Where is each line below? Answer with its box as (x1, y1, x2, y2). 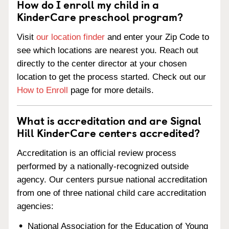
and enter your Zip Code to (105, 32, 209, 42)
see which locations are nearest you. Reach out (17, 45, 198, 55)
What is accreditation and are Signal (17, 112, 201, 128)
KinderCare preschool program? (17, 8, 183, 25)
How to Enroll (17, 85, 68, 95)
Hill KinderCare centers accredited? (17, 124, 200, 141)
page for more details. (68, 85, 154, 95)
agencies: (17, 201, 54, 211)
